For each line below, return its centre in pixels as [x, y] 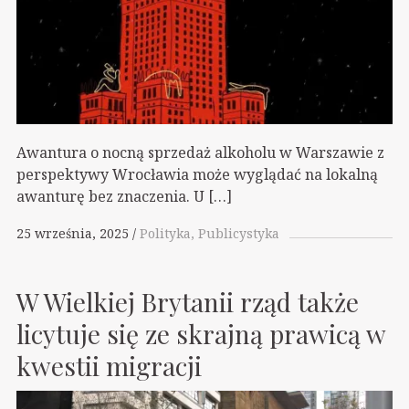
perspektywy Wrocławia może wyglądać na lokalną [197, 174]
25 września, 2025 [73, 234]
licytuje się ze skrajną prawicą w [201, 333]
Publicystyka [239, 234]
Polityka [165, 234]
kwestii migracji [109, 365]
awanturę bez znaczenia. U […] [124, 196]
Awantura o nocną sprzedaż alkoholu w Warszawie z [200, 152]
